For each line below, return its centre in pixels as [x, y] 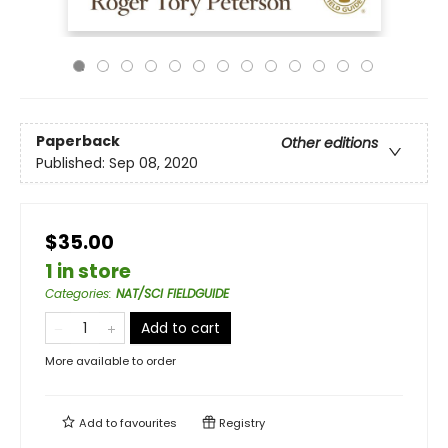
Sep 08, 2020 [153, 163]
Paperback [78, 141]
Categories [77, 293]
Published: [72, 163]
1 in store [88, 271]
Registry [240, 423]
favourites [148, 423]
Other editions [329, 143]
